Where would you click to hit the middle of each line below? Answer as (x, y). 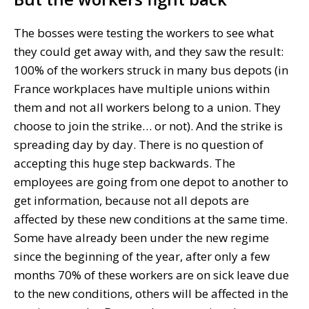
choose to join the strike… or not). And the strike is (148, 126)
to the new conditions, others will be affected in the (151, 293)
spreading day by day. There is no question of (139, 144)
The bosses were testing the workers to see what (144, 32)
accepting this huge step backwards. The (124, 163)
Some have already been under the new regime (141, 237)
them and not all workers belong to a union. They (147, 107)
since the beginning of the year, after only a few (142, 256)
